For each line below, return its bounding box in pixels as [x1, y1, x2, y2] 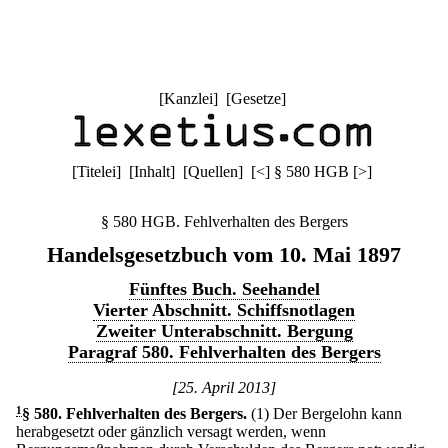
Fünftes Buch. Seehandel [128, 279, 320, 299]
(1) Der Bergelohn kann [251, 405, 402, 422]
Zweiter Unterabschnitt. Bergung [95, 321, 353, 341]
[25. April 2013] [172, 379, 276, 396]
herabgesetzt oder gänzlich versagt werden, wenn [16, 423, 326, 440]
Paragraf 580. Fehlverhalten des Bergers [67, 342, 381, 362]
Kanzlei [163, 90, 213, 107]
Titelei [77, 163, 116, 180]
